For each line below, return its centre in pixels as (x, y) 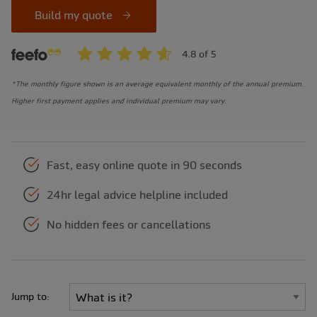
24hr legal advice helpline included (137, 195)
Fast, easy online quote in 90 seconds (144, 165)
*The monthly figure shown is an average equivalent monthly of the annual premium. (157, 84)
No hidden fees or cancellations (129, 225)
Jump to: (30, 297)
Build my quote (75, 15)
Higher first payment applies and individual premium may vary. (120, 101)
